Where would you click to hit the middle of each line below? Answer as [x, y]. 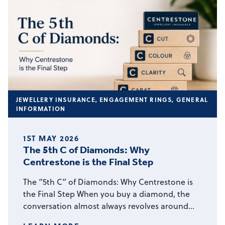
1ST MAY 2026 [51, 138]
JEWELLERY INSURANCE [56, 99]
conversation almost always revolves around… [109, 206]
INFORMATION [41, 108]
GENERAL [192, 99]
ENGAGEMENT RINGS [136, 99]
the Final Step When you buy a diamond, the [106, 194]
